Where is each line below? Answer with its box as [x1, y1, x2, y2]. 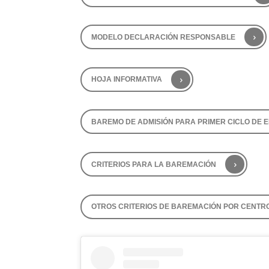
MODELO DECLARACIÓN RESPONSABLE [91, 32, 235, 41]
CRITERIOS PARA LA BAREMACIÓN [91, 160, 216, 169]
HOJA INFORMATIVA [91, 75, 162, 84]
